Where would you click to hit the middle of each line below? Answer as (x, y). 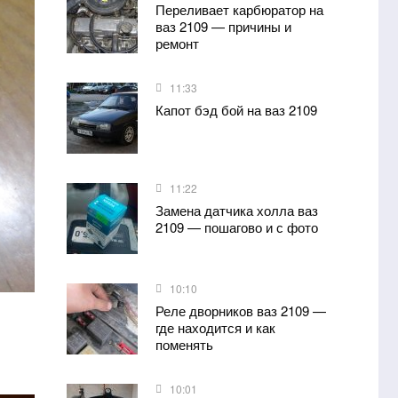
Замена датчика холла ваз (236, 210)
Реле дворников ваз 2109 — (240, 310)
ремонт (177, 43)
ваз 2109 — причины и (223, 26)
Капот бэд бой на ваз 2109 (236, 110)
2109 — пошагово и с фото (236, 227)
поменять (184, 344)
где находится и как (215, 327)
